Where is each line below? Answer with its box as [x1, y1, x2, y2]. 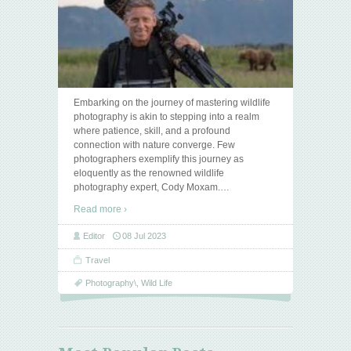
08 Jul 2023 [122, 230, 166, 241]
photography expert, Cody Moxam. [74, 181, 220, 193]
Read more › [74, 203, 127, 215]
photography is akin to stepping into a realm [74, 110, 259, 122]
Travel [85, 255, 110, 265]
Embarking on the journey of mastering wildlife [74, 96, 270, 108]
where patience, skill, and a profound [74, 125, 230, 136]
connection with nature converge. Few [74, 139, 235, 150]
